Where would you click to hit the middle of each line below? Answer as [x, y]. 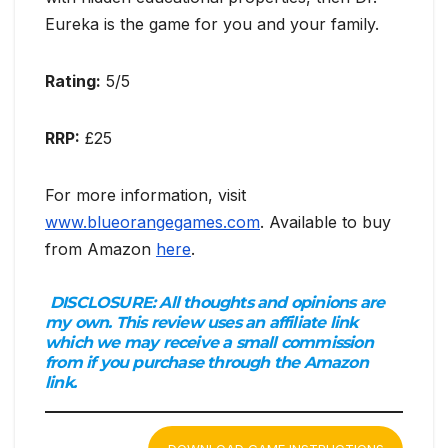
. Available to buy [325, 221]
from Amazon [100, 248]
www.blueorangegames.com [152, 221]
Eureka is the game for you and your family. [212, 23]
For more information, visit [145, 194]
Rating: [73, 80]
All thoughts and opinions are [272, 302]
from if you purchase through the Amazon [206, 362]
